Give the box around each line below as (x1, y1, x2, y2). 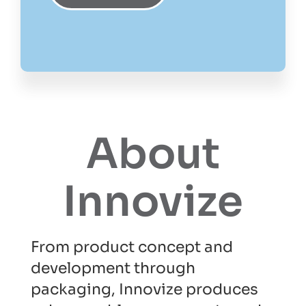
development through (31, 259, 195, 278)
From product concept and (31, 238, 233, 257)
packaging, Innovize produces (31, 280, 258, 299)
